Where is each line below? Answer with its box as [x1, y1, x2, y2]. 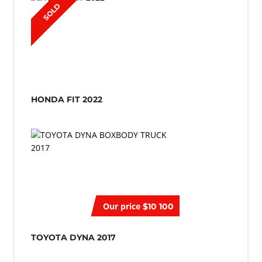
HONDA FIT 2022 [31, 94, 102, 105]
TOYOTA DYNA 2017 [31, 232, 116, 243]
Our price [103, 201, 140, 212]
